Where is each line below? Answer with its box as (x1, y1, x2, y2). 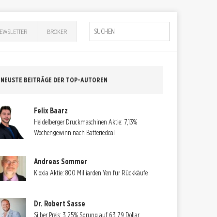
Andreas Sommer (34, 156, 88, 166)
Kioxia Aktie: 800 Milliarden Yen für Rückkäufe (34, 169, 148, 177)
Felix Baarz (34, 106, 68, 115)
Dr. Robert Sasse (34, 199, 86, 208)
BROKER (47, 27, 67, 35)
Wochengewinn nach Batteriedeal (34, 128, 115, 137)
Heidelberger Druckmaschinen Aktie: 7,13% (34, 118, 138, 126)
